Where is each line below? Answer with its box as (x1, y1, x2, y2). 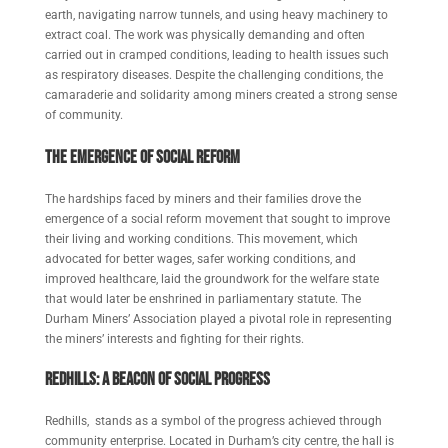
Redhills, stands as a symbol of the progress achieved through (44, 414, 382, 428)
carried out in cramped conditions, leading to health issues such (44, 48, 389, 62)
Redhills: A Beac (44, 369, 140, 390)
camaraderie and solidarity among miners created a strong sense (44, 88, 397, 102)
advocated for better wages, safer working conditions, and (44, 252, 356, 266)
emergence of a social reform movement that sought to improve (44, 212, 390, 226)
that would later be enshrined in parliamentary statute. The (44, 292, 361, 306)
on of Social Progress (139, 369, 270, 390)
